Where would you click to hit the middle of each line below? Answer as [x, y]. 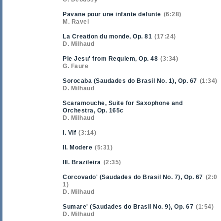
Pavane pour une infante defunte [112, 14]
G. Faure [75, 66]
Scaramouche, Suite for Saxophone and [123, 103]
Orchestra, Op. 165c [93, 110]
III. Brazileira [82, 162]
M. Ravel [76, 22]
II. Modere [77, 147]
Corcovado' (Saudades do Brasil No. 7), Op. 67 [133, 177]
